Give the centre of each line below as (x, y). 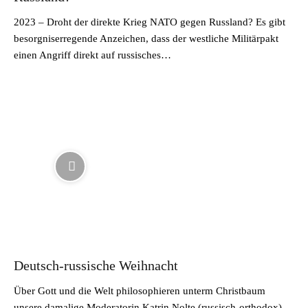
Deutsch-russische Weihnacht (96, 265)
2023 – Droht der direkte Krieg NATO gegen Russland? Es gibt (150, 22)
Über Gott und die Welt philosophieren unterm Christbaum (140, 291)
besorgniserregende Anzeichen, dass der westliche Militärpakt (146, 38)
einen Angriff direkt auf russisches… (92, 55)
